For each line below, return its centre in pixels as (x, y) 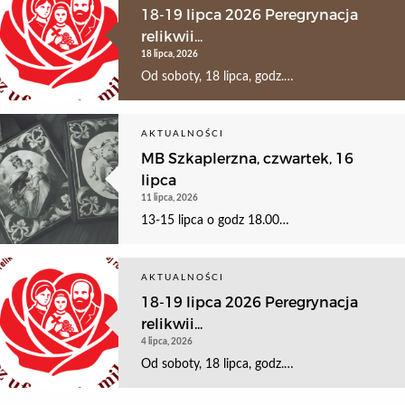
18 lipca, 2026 (169, 54)
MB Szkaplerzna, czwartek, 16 (247, 158)
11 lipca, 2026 (169, 198)
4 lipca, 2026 (166, 341)
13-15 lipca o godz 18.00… (215, 221)
